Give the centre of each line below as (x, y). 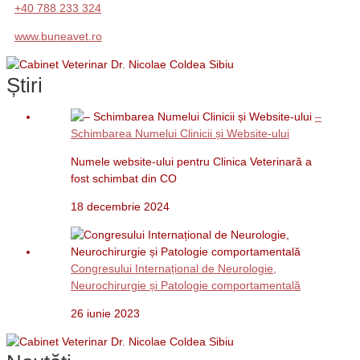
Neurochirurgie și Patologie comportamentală (186, 285)
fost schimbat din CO (124, 178)
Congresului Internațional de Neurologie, (174, 268)
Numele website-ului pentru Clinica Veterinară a (191, 161)
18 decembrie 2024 (120, 206)
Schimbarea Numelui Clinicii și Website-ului (180, 133)
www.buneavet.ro (58, 36)
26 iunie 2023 (105, 313)
